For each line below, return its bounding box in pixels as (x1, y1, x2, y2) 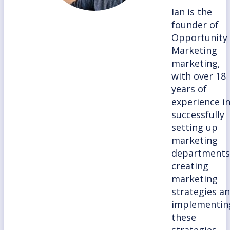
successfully (171, 108, 224, 121)
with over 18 (171, 69, 226, 82)
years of (171, 82, 207, 95)
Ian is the (171, 5, 212, 18)
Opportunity (171, 31, 227, 44)
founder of (171, 18, 219, 31)
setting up (171, 121, 218, 133)
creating (171, 159, 208, 172)
